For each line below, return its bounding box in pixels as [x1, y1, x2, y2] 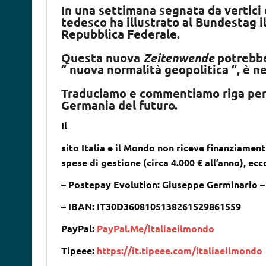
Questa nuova [61, 49, 143, 65]
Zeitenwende [142, 49, 214, 65]
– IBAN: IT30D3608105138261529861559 [61, 199, 241, 213]
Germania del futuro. [61, 97, 178, 113]
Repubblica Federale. [61, 26, 180, 42]
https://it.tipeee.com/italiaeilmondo [96, 243, 262, 256]
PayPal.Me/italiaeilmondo [96, 221, 214, 235]
